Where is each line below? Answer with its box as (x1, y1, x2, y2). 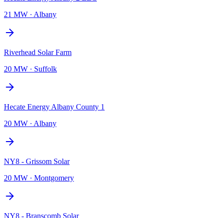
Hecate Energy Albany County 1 (4, 102, 105, 111)
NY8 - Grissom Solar (4, 157, 70, 165)
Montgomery (34, 173, 74, 182)
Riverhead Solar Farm (4, 48, 72, 56)
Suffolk (34, 64, 57, 73)
